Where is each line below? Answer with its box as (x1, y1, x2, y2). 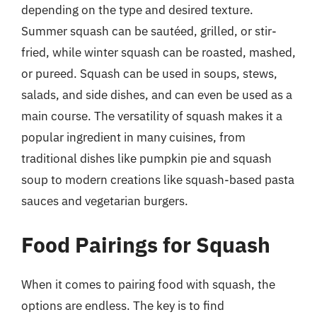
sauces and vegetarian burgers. (21, 193, 188, 209)
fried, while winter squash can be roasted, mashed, (21, 45, 296, 60)
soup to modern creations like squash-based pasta (21, 172, 294, 188)
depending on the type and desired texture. (21, 2, 253, 18)
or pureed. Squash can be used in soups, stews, (21, 66, 277, 81)
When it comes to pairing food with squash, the (21, 276, 275, 292)
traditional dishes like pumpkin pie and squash (21, 151, 272, 166)
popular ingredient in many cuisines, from (21, 129, 246, 145)
